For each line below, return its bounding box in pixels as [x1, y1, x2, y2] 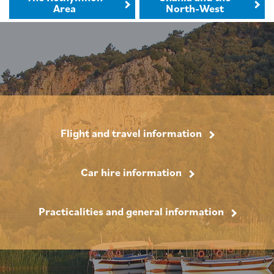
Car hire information [81, 165, 182, 180]
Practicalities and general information [39, 204, 224, 219]
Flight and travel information [61, 126, 202, 141]
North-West [165, 1, 224, 16]
